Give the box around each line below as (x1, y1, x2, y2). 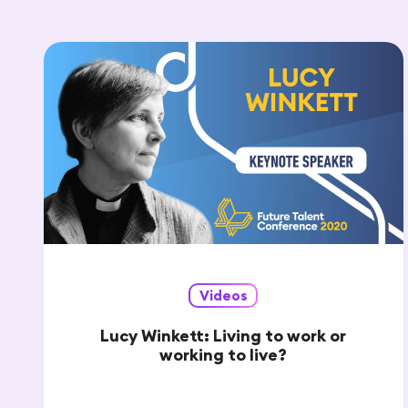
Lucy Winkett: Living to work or (100, 324, 347, 346)
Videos (199, 286, 248, 304)
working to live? (159, 343, 288, 365)
